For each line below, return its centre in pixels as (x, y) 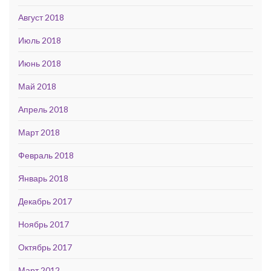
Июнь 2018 (40, 63)
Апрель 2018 (43, 109)
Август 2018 (41, 17)
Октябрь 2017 (45, 247)
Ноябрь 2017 (44, 224)
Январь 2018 (43, 178)
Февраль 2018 (46, 155)
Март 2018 (39, 132)
